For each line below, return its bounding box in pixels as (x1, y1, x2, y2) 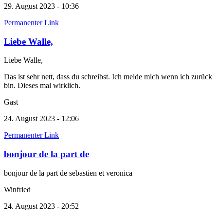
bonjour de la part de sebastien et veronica (4, 168, 132, 177)
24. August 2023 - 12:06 (4, 114, 79, 123)
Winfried (4, 185, 31, 194)
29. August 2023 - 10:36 (4, 1, 79, 10)
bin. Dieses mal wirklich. (4, 81, 82, 90)
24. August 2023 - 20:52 (4, 201, 79, 210)
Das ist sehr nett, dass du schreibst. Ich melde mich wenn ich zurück (4, 73, 212, 81)
